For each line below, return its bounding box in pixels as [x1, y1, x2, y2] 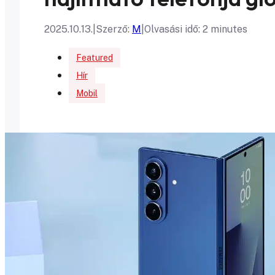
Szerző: [96, 23, 132, 35]
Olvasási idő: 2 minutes [144, 23, 247, 35]
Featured [76, 53, 113, 63]
